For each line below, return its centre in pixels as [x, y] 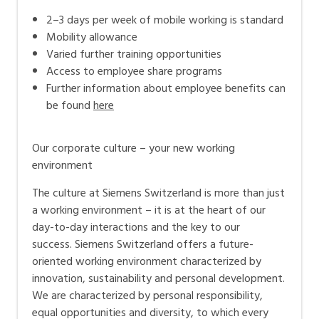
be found [70, 106]
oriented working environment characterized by [147, 262]
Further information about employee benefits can [166, 89]
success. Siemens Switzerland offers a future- [143, 245]
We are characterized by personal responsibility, [147, 296]
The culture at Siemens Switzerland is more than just [158, 193]
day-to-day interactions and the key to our [136, 228]
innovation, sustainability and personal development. [158, 279]
